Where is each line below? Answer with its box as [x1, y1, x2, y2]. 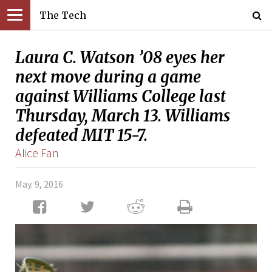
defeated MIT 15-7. [15, 125, 148, 145]
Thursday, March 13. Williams [15, 106, 230, 126]
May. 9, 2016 [15, 178, 63, 191]
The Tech [39, 9, 86, 21]
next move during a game [15, 67, 201, 87]
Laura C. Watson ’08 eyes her [15, 47, 225, 67]
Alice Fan [15, 144, 59, 160]
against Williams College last [15, 86, 226, 106]
